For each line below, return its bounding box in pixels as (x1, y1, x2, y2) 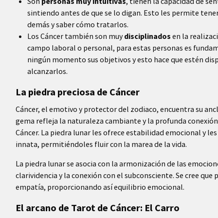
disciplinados (124, 31, 171, 41)
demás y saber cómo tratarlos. (27, 19, 128, 29)
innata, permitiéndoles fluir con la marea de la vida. (16, 139, 187, 149)
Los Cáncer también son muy (27, 31, 124, 41)
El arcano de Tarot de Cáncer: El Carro (16, 201, 180, 214)
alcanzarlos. (27, 66, 68, 76)
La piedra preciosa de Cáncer (16, 86, 140, 98)
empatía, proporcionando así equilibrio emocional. (16, 182, 184, 192)
